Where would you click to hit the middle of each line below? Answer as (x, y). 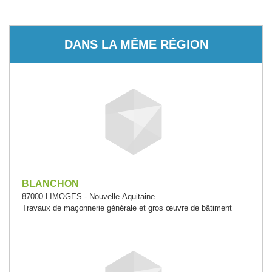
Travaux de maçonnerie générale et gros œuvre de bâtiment (127, 208)
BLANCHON (50, 184)
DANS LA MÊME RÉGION (136, 44)
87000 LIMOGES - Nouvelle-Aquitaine (88, 196)
